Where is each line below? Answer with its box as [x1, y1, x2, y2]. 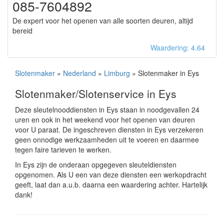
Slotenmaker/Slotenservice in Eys [15, 86, 176, 101]
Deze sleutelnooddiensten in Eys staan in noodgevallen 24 [15, 104, 199, 114]
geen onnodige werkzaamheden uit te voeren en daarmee [15, 134, 199, 144]
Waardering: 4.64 [150, 42, 211, 52]
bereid [12, 25, 32, 35]
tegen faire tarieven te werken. [15, 144, 111, 154]
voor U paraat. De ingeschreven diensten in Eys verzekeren [15, 124, 203, 134]
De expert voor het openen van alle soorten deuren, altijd [12, 15, 193, 25]
